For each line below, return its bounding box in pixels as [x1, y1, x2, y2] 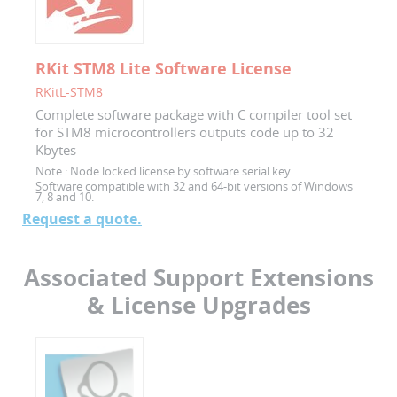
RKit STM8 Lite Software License [35, 57, 292, 79]
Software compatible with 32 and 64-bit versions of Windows [35, 177, 353, 194]
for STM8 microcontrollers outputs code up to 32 [35, 122, 334, 141]
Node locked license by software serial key [67, 162, 291, 179]
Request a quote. [22, 208, 142, 229]
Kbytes [35, 140, 76, 159]
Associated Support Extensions [23, 261, 374, 293]
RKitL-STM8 [35, 82, 103, 100]
